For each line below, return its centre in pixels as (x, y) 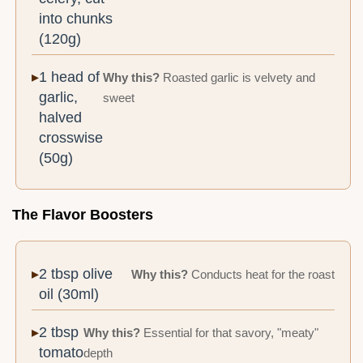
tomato (62, 353)
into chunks (76, 19)
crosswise (71, 138)
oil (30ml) (69, 295)
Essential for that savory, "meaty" (230, 333)
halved (61, 118)
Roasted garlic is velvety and (238, 78)
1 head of (70, 77)
